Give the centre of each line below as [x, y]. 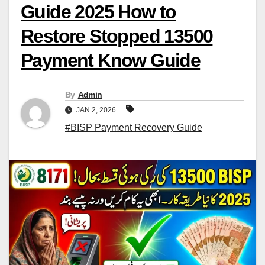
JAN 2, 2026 [96, 110]
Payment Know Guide [111, 61]
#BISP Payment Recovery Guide [134, 128]
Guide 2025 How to [98, 12]
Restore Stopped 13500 [117, 36]
